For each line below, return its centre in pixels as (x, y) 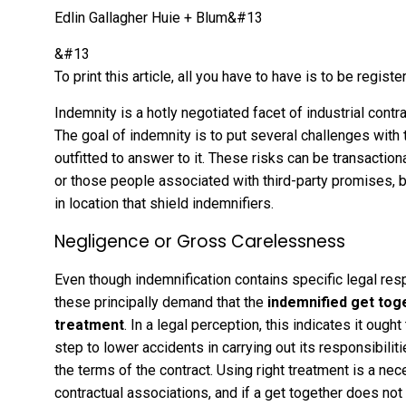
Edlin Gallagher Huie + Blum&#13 (159, 17)
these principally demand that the (161, 302)
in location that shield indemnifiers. (164, 203)
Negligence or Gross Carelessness (200, 241)
